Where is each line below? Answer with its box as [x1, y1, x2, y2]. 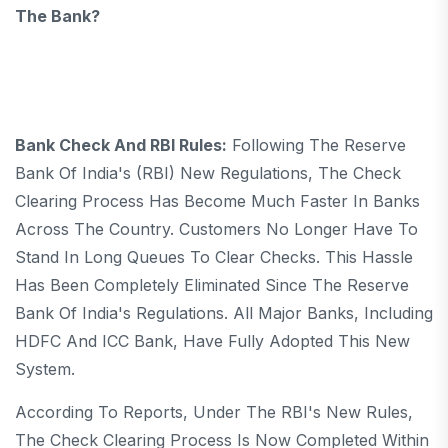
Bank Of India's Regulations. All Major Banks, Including [15, 302, 433, 323]
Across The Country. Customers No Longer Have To [15, 218, 418, 239]
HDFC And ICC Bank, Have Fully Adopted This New [15, 330, 410, 351]
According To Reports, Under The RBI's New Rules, [15, 401, 413, 422]
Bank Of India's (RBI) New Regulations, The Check [15, 162, 401, 183]
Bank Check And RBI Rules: [15, 134, 227, 155]
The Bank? [15, 5, 100, 26]
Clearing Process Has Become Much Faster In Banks [15, 190, 420, 211]
